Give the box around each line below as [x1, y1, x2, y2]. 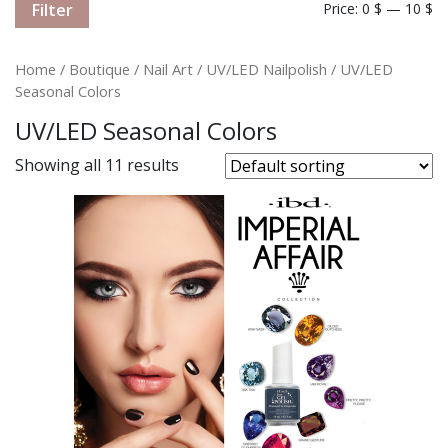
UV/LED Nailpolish [206, 58, 327, 79]
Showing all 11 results [15, 153, 179, 176]
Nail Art [143, 58, 193, 79]
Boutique [69, 58, 130, 79]
